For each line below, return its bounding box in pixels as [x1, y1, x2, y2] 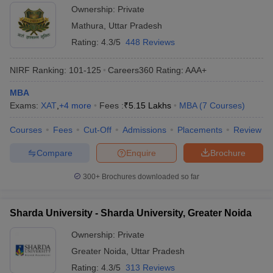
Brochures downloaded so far [100, 172, 199, 181]
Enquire [126, 147, 156, 158]
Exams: [10, 101, 41, 110]
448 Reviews [126, 37, 175, 47]
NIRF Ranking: [10, 65, 66, 75]
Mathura [71, 21, 104, 30]
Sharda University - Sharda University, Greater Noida [10, 208, 252, 218]
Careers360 [108, 65, 154, 75]
